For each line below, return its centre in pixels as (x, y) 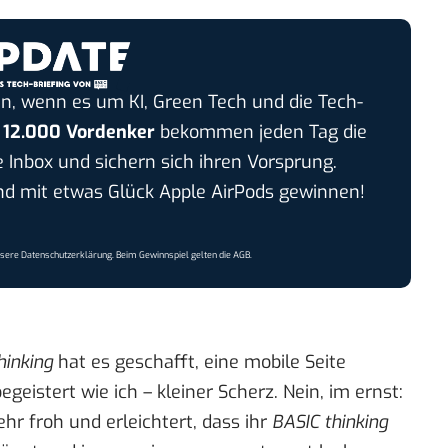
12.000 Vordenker (78, 132)
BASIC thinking (330, 422)
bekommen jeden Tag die (260, 132)
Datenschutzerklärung (67, 255)
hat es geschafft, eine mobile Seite (199, 362)
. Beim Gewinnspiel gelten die (173, 255)
